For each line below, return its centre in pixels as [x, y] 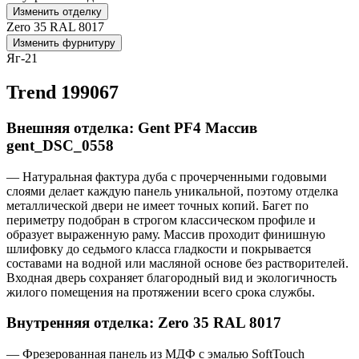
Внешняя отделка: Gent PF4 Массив [132, 127]
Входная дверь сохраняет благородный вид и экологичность [171, 277]
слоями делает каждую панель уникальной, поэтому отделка [172, 191]
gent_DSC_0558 [60, 145]
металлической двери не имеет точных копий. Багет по [157, 205]
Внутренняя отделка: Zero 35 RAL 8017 [144, 323]
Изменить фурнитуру [64, 43]
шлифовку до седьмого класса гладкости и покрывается [159, 248]
